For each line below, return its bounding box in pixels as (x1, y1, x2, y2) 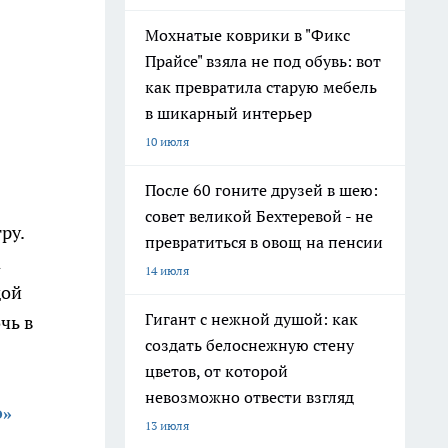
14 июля (145, 263, 189, 278)
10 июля (145, 134, 189, 149)
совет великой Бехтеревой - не (145, 206, 373, 226)
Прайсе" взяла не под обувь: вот (145, 51, 381, 71)
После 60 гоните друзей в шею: (145, 180, 378, 200)
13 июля (145, 418, 189, 433)
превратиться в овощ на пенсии (145, 232, 383, 252)
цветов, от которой (145, 361, 288, 381)
